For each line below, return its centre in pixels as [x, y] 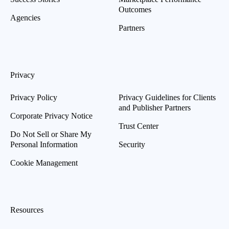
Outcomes [135, 9]
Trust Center [139, 126]
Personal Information [44, 144]
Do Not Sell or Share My [51, 134]
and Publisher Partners [155, 107]
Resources [27, 210]
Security [132, 144]
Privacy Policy [34, 97]
